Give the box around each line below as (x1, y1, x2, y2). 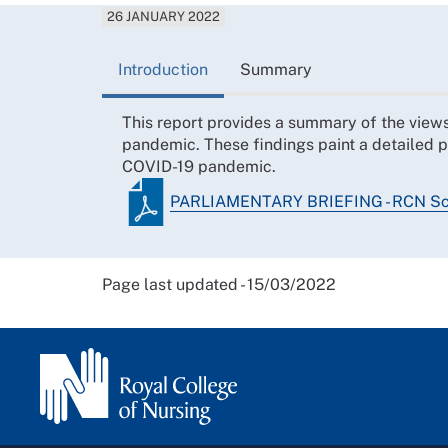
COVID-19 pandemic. (122, 156, 280, 176)
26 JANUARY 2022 (107, 9, 221, 25)
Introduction (118, 59, 208, 79)
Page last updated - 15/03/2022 (102, 274, 336, 294)
